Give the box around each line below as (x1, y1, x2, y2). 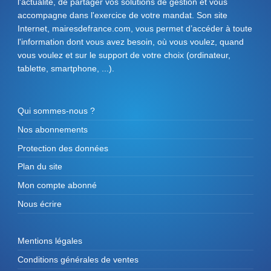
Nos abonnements (18, 124, 88, 134)
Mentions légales (18, 236, 82, 246)
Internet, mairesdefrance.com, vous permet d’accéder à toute (18, 23, 252, 33)
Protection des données (18, 143, 108, 153)
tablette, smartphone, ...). (18, 63, 114, 73)
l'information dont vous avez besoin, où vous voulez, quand (18, 36, 244, 47)
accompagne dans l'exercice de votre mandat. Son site (18, 10, 227, 20)
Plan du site (18, 162, 62, 172)
